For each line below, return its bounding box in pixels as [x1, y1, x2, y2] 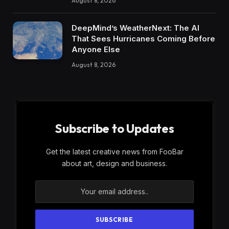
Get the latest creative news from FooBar [45, 147, 184, 156]
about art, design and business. [62, 158, 167, 168]
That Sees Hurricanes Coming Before [72, 33, 215, 43]
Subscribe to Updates [55, 120, 174, 136]
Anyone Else [72, 44, 120, 54]
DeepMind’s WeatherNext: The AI [72, 22, 199, 33]
